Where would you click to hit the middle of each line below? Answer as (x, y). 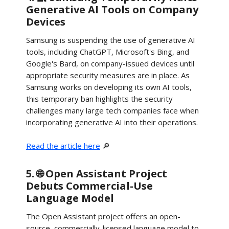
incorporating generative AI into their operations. (112, 122)
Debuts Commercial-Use (89, 186)
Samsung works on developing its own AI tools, (109, 87)
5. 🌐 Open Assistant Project (97, 174)
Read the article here (63, 146)
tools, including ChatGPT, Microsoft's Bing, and (108, 52)
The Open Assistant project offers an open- (103, 216)
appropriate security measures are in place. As (108, 75)
